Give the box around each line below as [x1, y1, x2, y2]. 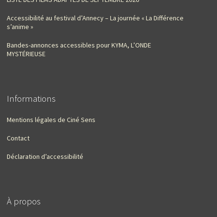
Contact [7, 133, 30, 142]
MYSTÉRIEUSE [7, 49, 46, 58]
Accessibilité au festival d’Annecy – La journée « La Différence [7, 13, 184, 22]
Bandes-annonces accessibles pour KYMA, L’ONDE [7, 40, 151, 49]
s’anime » [7, 22, 33, 31]
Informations [7, 93, 56, 104]
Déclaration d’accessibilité [7, 152, 83, 161]
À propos [7, 195, 41, 207]
